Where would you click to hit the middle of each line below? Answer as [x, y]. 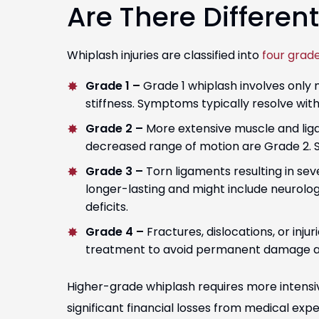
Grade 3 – [114, 171]
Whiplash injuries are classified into [164, 55]
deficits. [107, 207]
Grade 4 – [115, 232]
